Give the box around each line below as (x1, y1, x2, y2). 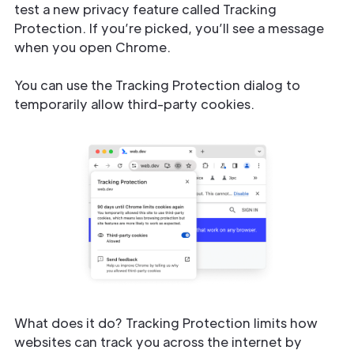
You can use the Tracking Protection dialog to (14, 77, 300, 93)
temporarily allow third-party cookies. (14, 96, 254, 112)
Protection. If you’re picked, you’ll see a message (14, 20, 324, 36)
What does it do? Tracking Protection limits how (14, 314, 318, 331)
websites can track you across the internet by (14, 333, 302, 350)
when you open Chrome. (14, 39, 171, 55)
